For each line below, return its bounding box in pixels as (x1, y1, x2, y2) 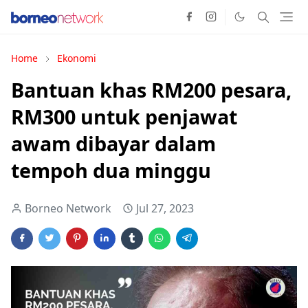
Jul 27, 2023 (136, 201, 194, 216)
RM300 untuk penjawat (11, 103, 237, 130)
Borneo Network (25, 201, 111, 216)
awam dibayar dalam (11, 130, 216, 157)
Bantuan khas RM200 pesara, (11, 76, 291, 103)
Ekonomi (57, 52, 96, 65)
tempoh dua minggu (11, 157, 211, 184)
